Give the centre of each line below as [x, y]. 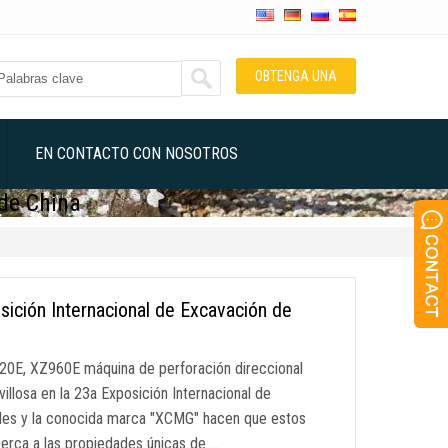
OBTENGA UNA [296, 76]
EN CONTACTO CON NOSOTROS [136, 153]
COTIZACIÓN [296, 112]
